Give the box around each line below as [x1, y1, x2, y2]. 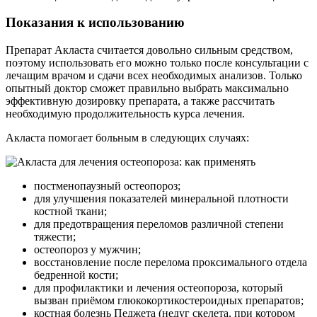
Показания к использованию [6, 15, 185, 30]
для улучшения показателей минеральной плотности [34, 192, 289, 204]
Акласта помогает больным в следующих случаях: [6, 132, 249, 144]
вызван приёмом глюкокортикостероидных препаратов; [34, 294, 304, 306]
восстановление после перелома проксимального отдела [34, 256, 307, 268]
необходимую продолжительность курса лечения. [6, 108, 245, 120]
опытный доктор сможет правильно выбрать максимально [6, 82, 289, 94]
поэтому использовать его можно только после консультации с [6, 57, 309, 69]
